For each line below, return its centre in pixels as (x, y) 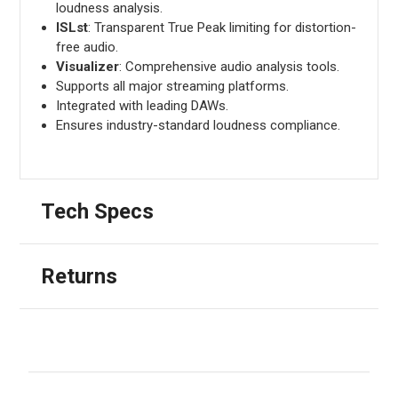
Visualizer (87, 66)
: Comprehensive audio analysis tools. (229, 66)
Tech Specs (97, 211)
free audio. (87, 47)
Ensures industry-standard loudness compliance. (198, 125)
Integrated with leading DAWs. (142, 105)
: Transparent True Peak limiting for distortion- (222, 27)
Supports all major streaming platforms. (172, 86)
